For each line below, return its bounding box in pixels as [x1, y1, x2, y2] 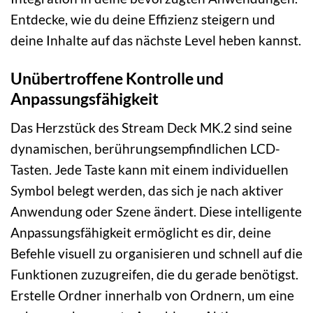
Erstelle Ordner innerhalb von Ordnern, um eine [10, 286, 294, 303]
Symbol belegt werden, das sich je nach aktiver [10, 182, 284, 198]
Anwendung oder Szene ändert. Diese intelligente [10, 203, 302, 219]
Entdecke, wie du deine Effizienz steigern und [10, 11, 275, 28]
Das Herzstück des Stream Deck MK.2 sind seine [10, 119, 292, 136]
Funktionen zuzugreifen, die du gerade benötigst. [10, 265, 298, 282]
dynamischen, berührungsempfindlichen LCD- [10, 140, 280, 156]
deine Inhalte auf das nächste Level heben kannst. [10, 32, 301, 49]
